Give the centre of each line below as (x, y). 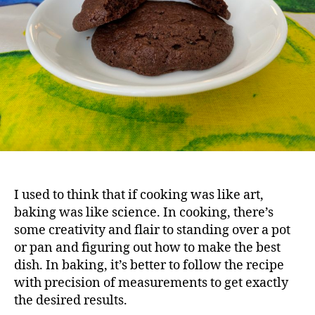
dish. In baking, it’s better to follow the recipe (149, 265)
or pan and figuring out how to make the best (147, 247)
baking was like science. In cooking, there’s (144, 212)
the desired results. (71, 300)
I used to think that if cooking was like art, (139, 195)
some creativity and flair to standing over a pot (152, 230)
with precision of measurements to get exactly (151, 283)
